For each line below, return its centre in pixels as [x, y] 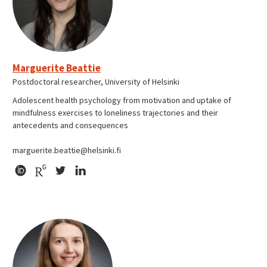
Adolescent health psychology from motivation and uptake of [122, 100]
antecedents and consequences [70, 125]
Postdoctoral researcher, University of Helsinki [96, 81]
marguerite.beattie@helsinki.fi [67, 150]
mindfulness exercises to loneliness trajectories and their [115, 112]
